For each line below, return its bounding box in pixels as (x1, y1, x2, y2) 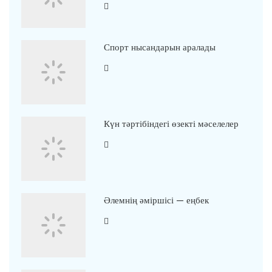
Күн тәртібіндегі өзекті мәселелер (103, 118, 239, 131)
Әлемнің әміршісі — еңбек (103, 194, 209, 207)
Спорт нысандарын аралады (103, 41, 216, 54)
